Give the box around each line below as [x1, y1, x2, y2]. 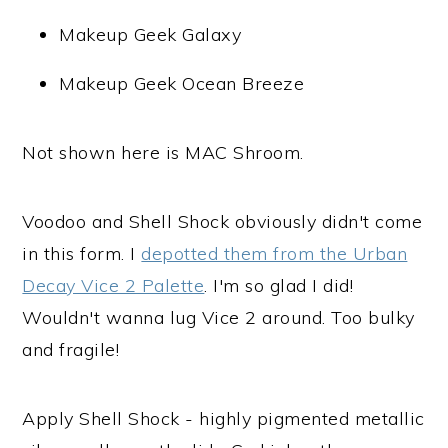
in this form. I [22, 242, 142, 265]
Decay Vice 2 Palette [22, 274, 205, 297]
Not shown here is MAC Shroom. [22, 141, 304, 164]
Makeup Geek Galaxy [59, 23, 242, 46]
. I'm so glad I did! [204, 274, 354, 297]
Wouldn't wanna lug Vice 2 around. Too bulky [22, 306, 415, 329]
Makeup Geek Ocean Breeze [59, 72, 305, 95]
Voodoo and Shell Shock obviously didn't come [22, 210, 423, 233]
